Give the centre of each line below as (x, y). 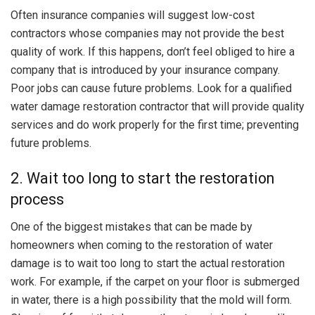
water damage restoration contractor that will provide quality (157, 107)
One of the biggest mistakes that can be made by (131, 226)
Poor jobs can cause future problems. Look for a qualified (151, 89)
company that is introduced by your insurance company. (145, 70)
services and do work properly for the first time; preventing (155, 125)
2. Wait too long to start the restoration (142, 179)
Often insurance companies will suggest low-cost (133, 15)
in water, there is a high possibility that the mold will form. (151, 300)
